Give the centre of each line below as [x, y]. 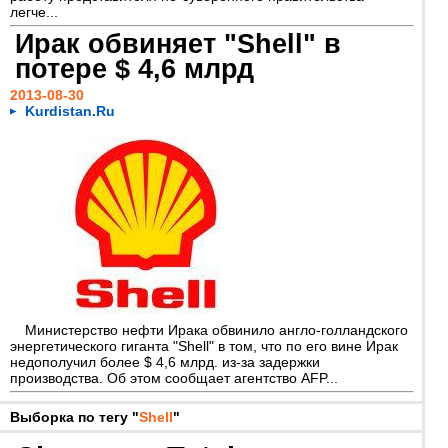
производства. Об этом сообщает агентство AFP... [174, 378]
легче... [34, 12]
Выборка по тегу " [74, 417]
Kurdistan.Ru [70, 111]
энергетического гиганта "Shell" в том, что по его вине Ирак [204, 346]
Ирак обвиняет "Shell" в [178, 44]
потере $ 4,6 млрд [134, 69]
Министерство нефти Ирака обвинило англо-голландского [216, 330]
